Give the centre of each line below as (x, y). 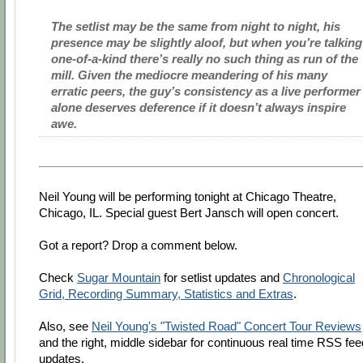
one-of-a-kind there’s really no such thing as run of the (205, 59)
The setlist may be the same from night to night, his (196, 27)
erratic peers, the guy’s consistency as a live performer (206, 92)
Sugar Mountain (119, 278)
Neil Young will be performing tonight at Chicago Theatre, (188, 197)
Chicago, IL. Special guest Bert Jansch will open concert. (189, 213)
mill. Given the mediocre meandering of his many (189, 75)
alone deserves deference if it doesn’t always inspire (199, 108)
